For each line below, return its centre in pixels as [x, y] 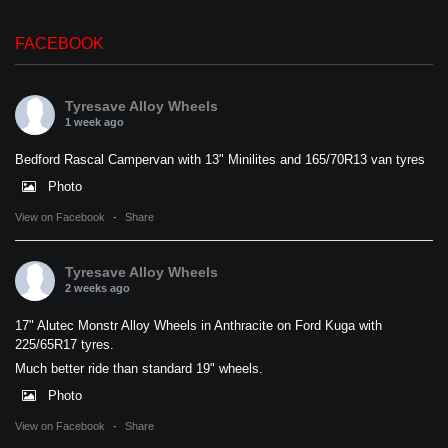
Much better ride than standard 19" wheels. [139, 369]
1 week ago [94, 122]
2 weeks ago [97, 288]
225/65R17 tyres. [64, 345]
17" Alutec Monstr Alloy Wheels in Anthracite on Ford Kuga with [198, 326]
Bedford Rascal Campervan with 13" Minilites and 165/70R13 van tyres [220, 160]
